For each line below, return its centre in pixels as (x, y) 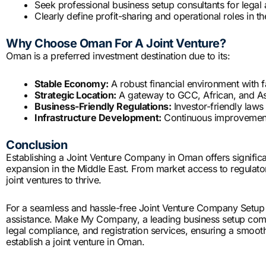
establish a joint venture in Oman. (75, 242)
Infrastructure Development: (98, 118)
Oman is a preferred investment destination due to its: (118, 56)
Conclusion (37, 145)
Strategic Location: (75, 95)
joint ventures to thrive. (54, 180)
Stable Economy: (72, 84)
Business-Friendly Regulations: (103, 107)
